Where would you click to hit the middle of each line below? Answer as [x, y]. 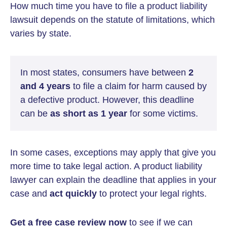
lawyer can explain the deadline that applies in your [113, 180]
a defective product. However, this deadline [107, 100]
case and [30, 194]
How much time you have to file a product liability [109, 6]
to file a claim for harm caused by [139, 86]
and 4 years [45, 86]
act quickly [73, 194]
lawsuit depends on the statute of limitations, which [112, 20]
